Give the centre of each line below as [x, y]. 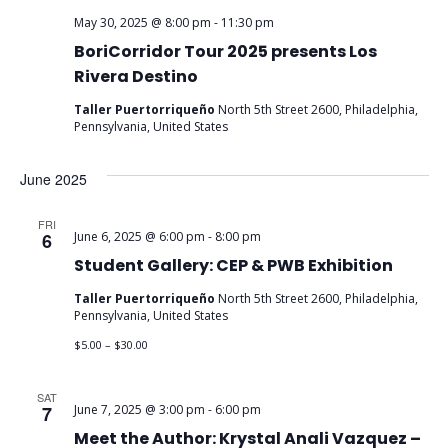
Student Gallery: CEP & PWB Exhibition [233, 266]
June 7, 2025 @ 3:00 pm [139, 410]
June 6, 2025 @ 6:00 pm [139, 237]
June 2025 [53, 179]
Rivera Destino [135, 77]
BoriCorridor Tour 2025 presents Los [225, 52]
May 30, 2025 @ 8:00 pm [142, 23]
